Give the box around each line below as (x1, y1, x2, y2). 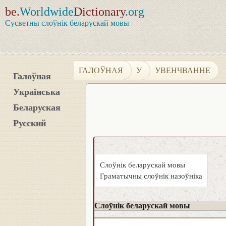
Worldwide (20, 5, 74, 18)
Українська (13, 87, 60, 97)
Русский (13, 118, 46, 128)
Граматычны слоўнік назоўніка (100, 172, 202, 180)
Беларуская (13, 102, 61, 112)
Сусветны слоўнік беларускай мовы (5, 19, 129, 27)
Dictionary (74, 5, 125, 18)
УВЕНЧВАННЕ (155, 66, 211, 75)
